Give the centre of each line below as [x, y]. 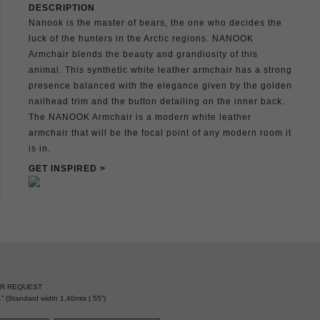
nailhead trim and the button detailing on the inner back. [157, 101]
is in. [40, 148]
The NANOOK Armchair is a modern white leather [140, 117]
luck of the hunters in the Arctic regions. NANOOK [141, 38]
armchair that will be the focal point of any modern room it [160, 132]
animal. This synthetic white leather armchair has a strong [160, 70]
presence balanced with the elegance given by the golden [160, 85]
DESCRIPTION [62, 7]
